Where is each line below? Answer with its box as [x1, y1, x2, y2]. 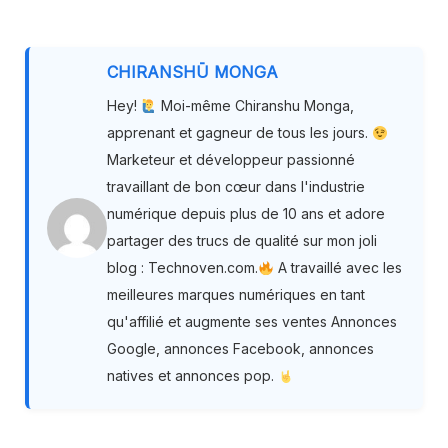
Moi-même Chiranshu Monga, [156, 97, 354, 115]
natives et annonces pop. [107, 367, 278, 385]
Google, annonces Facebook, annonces [107, 340, 374, 358]
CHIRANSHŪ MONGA [107, 62, 278, 83]
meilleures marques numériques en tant [107, 286, 365, 304]
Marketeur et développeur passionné [107, 151, 355, 169]
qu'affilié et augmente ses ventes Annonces [107, 313, 397, 331]
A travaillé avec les [273, 259, 402, 277]
